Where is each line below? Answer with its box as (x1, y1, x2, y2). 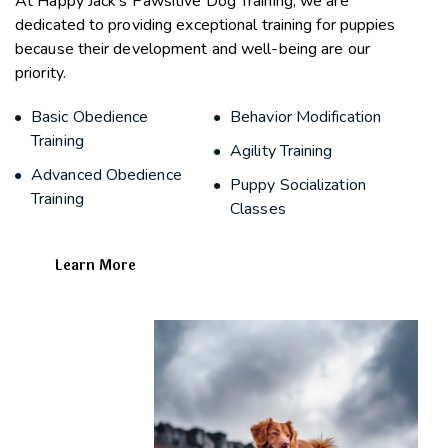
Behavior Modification (230, 106, 382, 129)
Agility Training (230, 140, 333, 163)
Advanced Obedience (31, 164, 182, 187)
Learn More (55, 255, 136, 277)
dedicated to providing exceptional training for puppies (15, 14, 396, 37)
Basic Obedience (31, 106, 149, 129)
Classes (230, 198, 286, 221)
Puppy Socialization (230, 174, 366, 197)
